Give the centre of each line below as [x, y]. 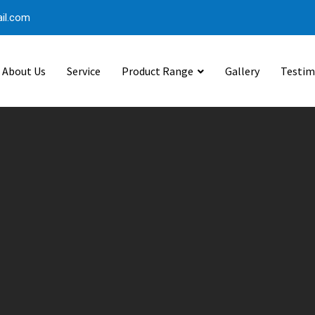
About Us [24, 71]
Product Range [157, 71]
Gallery [242, 71]
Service [84, 71]
